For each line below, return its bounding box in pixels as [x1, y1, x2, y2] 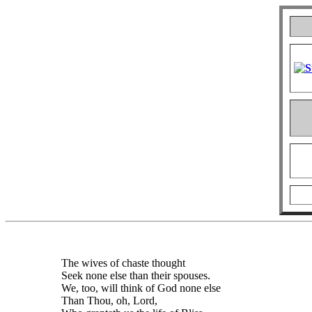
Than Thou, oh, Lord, [61, 295, 157, 306]
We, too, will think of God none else [61, 282, 221, 294]
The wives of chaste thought [61, 257, 185, 269]
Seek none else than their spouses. [61, 270, 210, 281]
